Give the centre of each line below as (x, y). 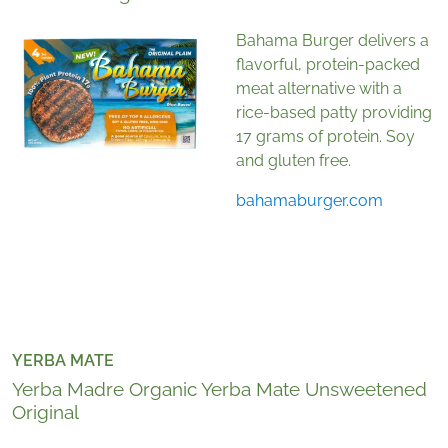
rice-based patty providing (334, 113)
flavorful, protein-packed (328, 65)
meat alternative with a (319, 89)
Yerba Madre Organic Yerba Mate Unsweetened (219, 389)
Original (45, 412)
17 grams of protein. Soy (325, 137)
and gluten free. (293, 161)
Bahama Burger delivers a (332, 41)
